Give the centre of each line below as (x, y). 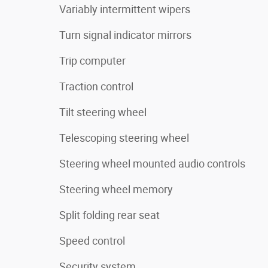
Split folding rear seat (109, 215)
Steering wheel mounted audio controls (152, 163)
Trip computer (92, 60)
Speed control (92, 240)
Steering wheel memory (116, 189)
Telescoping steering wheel (124, 138)
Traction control (96, 86)
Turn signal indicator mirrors (125, 35)
